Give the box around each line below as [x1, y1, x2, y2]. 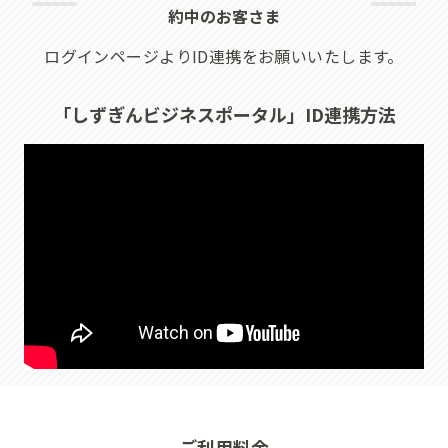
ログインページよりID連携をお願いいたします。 [44, 43, 404, 68]
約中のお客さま [168, 3, 280, 28]
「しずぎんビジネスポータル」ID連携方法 [52, 100, 396, 127]
